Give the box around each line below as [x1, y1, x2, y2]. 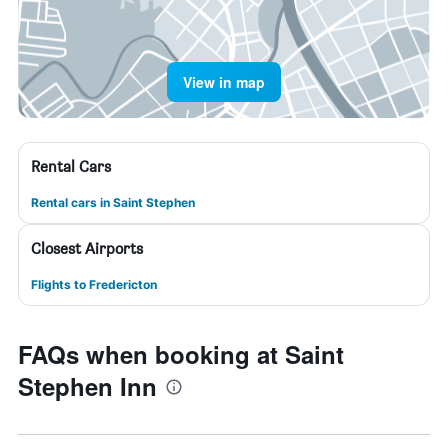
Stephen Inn [18, 369, 157, 403]
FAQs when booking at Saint [18, 337, 344, 371]
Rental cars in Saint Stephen [31, 195, 195, 210]
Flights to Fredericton [31, 277, 157, 292]
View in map [183, 72, 265, 92]
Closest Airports [31, 239, 143, 258]
